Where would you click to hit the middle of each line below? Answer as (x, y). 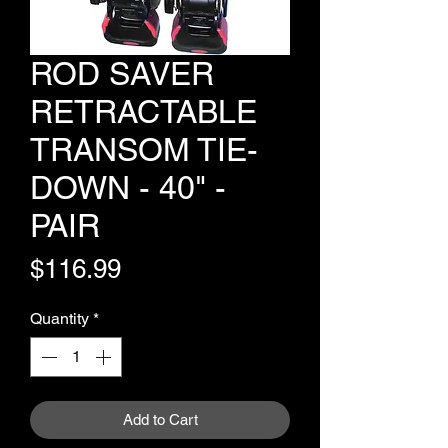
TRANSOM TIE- (144, 149)
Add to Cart (160, 419)
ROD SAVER (122, 73)
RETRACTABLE (143, 111)
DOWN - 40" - (128, 187)
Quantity (59, 318)
